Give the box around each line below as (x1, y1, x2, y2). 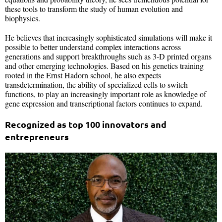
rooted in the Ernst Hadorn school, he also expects (5, 70, 161, 81)
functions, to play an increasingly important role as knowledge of (5, 89, 206, 100)
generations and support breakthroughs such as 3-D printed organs (5, 51, 212, 62)
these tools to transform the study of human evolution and (5, 3, 183, 14)
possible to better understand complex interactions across (5, 42, 181, 53)
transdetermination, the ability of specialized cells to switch (5, 79, 188, 90)
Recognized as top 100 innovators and (5, 118, 166, 130)
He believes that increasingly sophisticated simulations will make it (5, 32, 212, 43)
